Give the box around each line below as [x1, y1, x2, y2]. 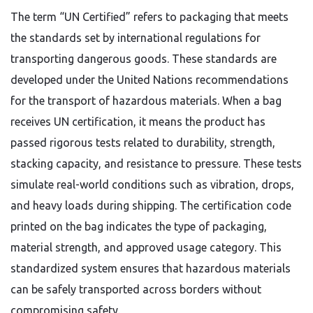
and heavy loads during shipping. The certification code [10, 199, 291, 212]
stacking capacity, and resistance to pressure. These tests [10, 157, 302, 170]
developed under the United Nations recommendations [10, 73, 289, 86]
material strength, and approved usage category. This [10, 241, 282, 254]
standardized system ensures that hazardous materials [10, 262, 291, 275]
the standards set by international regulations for [10, 31, 261, 44]
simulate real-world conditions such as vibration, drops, [10, 178, 294, 191]
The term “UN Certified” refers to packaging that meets [10, 10, 289, 23]
